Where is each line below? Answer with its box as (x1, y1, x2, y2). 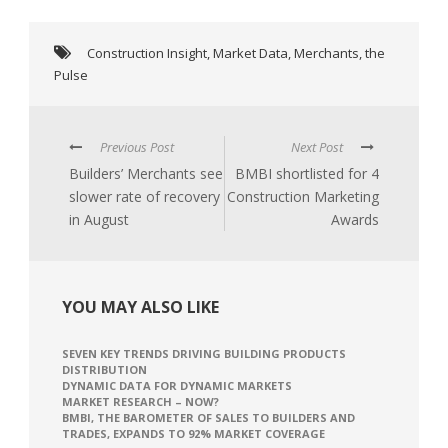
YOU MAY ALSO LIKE (62, 295, 219, 318)
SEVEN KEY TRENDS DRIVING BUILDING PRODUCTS (62, 345, 346, 361)
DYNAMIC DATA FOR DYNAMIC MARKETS (62, 377, 292, 393)
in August (69, 209, 129, 229)
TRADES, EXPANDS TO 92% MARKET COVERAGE (62, 425, 325, 441)
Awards (331, 209, 379, 229)
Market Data (213, 43, 288, 62)
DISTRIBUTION (62, 361, 147, 377)
